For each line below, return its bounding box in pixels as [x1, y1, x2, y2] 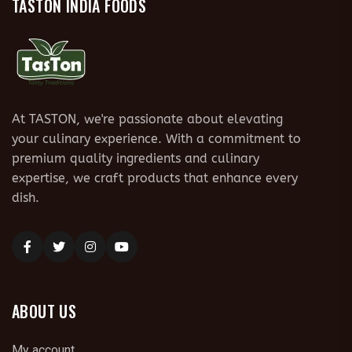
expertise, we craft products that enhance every [12, 170, 298, 185]
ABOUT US [12, 299, 77, 323]
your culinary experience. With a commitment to [12, 131, 301, 146]
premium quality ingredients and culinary [12, 151, 259, 166]
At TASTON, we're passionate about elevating [12, 112, 283, 126]
